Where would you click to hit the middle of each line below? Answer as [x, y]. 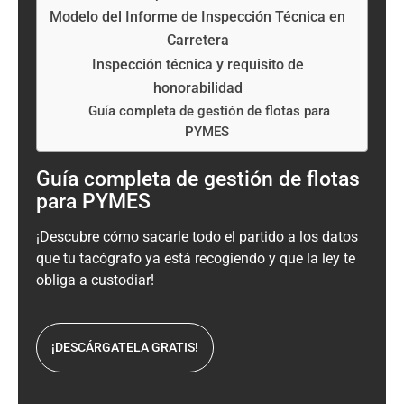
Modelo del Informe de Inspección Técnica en [197, 16]
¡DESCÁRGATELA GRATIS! [125, 348]
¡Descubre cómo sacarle [112, 237]
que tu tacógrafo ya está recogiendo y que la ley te [196, 259]
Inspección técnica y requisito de [197, 64]
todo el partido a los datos [273, 237]
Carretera [197, 40]
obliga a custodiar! [95, 280]
